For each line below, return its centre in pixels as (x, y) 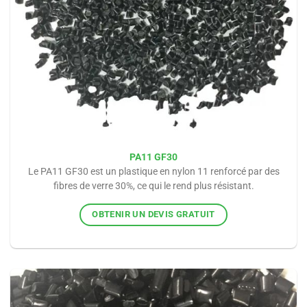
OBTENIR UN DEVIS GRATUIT (153, 214)
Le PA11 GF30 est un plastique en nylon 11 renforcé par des (153, 172)
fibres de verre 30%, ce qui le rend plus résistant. (153, 186)
